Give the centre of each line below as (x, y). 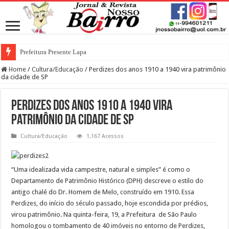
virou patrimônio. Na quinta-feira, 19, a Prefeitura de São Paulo (104, 214)
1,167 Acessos (105, 136)
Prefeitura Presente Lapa (53, 52)
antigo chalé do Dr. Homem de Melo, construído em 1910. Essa (103, 192)
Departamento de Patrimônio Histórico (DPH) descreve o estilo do (108, 180)
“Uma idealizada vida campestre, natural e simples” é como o (101, 169)
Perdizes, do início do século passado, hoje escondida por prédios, (110, 203)
